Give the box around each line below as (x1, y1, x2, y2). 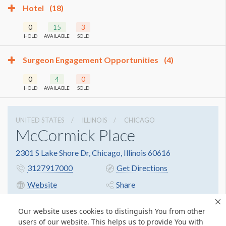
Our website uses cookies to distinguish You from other (18, 206, 205, 216)
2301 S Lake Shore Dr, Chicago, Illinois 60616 (16, 148, 171, 158)
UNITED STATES (16, 116, 65, 125)
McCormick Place (16, 125, 135, 145)
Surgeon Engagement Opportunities (23, 55, 160, 65)
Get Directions (116, 163, 167, 173)
